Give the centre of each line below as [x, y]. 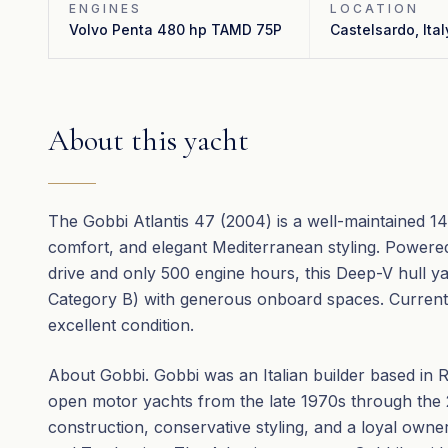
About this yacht [148, 140]
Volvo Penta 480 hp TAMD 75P [175, 29]
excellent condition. [121, 325]
